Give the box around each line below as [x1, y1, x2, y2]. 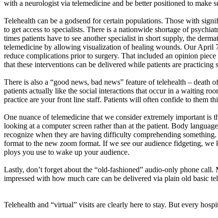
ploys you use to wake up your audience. [4, 147, 129, 156]
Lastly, [4, 165, 26, 174]
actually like [29, 86, 66, 95]
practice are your [4, 95, 57, 104]
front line [57, 95, 85, 104]
